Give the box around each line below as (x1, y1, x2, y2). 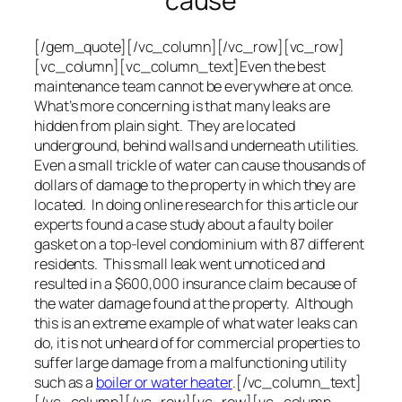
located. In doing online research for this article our (34, 194, 359, 214)
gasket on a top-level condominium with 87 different (34, 233, 364, 254)
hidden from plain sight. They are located (34, 115, 295, 135)
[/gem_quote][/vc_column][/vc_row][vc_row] (34, 36, 345, 57)
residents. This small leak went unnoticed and (34, 253, 326, 274)
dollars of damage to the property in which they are (34, 174, 355, 195)
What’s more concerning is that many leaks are (34, 95, 330, 116)
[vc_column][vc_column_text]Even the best (34, 56, 326, 76)
